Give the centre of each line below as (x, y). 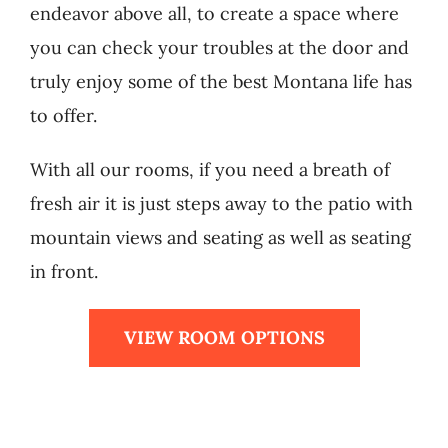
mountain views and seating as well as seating (220, 238)
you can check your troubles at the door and (219, 48)
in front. (63, 272)
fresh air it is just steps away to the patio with (221, 204)
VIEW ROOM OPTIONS (224, 338)
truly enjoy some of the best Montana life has (220, 82)
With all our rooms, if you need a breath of (209, 170)
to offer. (63, 116)
